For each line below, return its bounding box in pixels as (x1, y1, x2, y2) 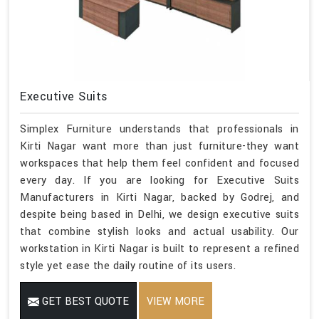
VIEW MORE (147, 293, 204, 309)
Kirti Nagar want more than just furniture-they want (20, 138, 299, 154)
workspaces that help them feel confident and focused (20, 155, 299, 171)
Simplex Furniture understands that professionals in (20, 121, 299, 137)
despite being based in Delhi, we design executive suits (20, 206, 299, 222)
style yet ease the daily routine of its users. (20, 258, 236, 273)
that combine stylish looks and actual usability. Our (20, 224, 299, 239)
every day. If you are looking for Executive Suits (20, 172, 299, 188)
